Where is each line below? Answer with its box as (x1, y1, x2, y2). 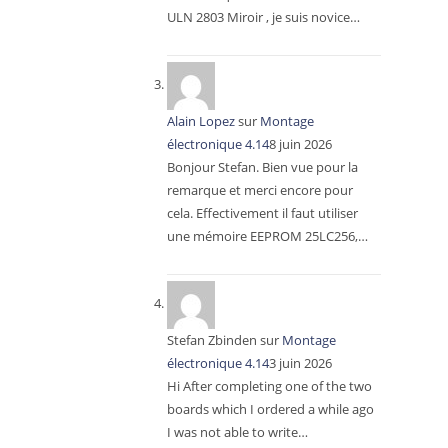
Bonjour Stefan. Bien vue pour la (166, 158, 358, 176)
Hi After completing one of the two (166, 377, 372, 395)
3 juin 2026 (268, 354, 332, 372)
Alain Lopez (166, 112, 235, 130)
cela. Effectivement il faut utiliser (166, 204, 358, 222)
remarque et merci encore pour (166, 181, 353, 199)
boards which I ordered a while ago (166, 400, 374, 418)
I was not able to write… (166, 423, 308, 441)
